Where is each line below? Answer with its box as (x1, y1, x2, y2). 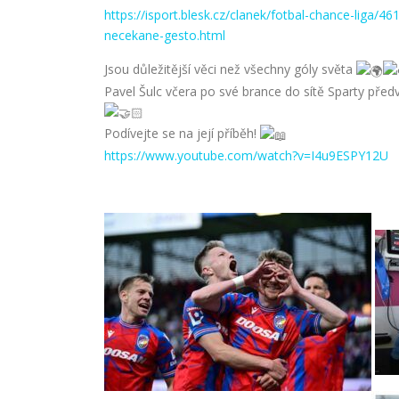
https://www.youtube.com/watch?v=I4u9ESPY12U (104, 147, 388, 164)
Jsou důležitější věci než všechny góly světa (104, 60, 356, 77)
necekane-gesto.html (104, 26, 225, 44)
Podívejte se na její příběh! (104, 125, 260, 142)
